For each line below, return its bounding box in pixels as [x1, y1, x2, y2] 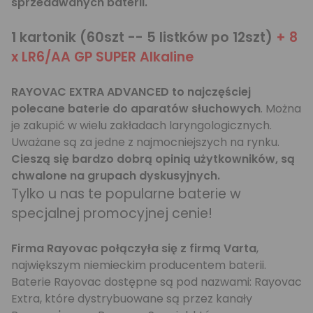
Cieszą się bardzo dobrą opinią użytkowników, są [11, 151, 295, 167]
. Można [261, 101, 301, 117]
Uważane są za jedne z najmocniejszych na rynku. [11, 134, 279, 150]
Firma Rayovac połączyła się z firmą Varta [11, 240, 256, 256]
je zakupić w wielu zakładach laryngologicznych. [11, 117, 272, 133]
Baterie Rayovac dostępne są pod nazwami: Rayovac [11, 274, 302, 290]
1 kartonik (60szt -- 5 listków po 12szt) [11, 28, 276, 47]
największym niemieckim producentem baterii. [11, 257, 266, 273]
